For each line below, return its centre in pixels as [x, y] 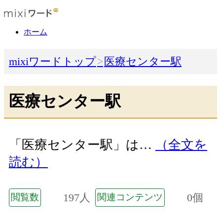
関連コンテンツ [130, 197]
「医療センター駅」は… [82, 145]
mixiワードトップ [53, 62]
